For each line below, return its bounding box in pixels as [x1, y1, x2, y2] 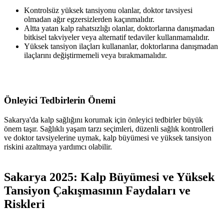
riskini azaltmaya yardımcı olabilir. [4, 142, 112, 151]
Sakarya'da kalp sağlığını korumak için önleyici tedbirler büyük [4, 115, 203, 124]
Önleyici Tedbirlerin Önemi [4, 95, 115, 106]
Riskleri [4, 197, 45, 211]
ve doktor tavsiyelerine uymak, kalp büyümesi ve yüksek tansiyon [4, 133, 211, 142]
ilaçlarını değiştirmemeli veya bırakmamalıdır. [24, 50, 167, 59]
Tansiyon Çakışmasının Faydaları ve [4, 184, 190, 197]
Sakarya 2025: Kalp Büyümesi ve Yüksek [4, 170, 214, 184]
